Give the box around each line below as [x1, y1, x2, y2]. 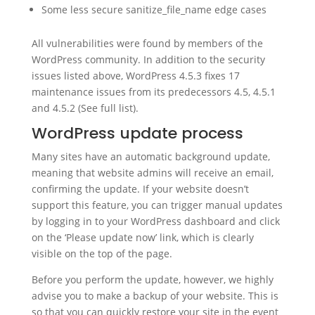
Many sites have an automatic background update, [31, 150, 270, 163]
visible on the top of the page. [31, 247, 172, 260]
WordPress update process [31, 122, 243, 144]
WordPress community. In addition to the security [31, 53, 265, 66]
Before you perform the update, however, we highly [31, 273, 274, 286]
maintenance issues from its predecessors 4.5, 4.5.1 [31, 85, 276, 98]
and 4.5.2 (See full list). [31, 101, 139, 115]
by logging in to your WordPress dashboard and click [31, 214, 280, 228]
